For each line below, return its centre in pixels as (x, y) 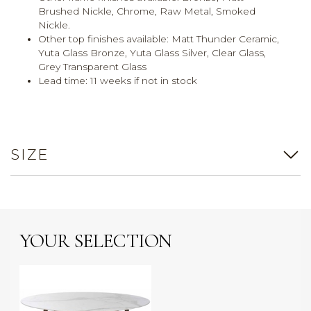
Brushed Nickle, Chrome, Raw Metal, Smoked (147, 11)
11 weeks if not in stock (142, 81)
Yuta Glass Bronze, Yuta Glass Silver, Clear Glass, (152, 53)
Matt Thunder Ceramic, (224, 39)
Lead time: (63, 81)
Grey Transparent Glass (92, 67)
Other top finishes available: (103, 39)
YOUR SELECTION (95, 241)
